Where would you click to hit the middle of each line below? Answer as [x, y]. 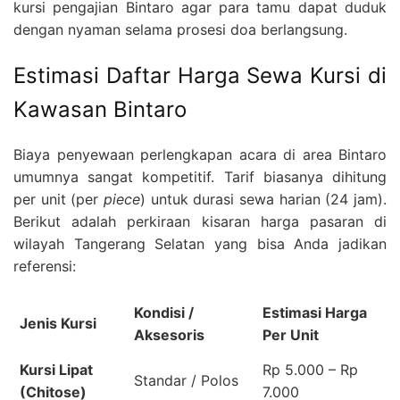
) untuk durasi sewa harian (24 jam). [263, 200]
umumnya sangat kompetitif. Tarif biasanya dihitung [200, 177]
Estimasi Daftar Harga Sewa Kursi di [200, 75]
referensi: [45, 267]
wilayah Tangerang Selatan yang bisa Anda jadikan [200, 244]
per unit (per [58, 200]
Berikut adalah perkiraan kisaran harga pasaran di [200, 222]
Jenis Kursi [58, 324]
